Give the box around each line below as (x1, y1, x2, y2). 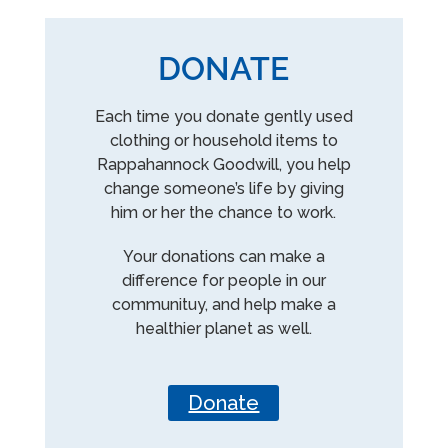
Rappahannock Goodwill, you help (96, 154, 351, 174)
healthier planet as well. (135, 318, 312, 338)
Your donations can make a (122, 246, 325, 266)
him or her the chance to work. (111, 202, 337, 222)
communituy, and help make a (111, 294, 336, 314)
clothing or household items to (109, 130, 338, 150)
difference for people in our (121, 270, 326, 290)
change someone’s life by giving (103, 178, 344, 198)
